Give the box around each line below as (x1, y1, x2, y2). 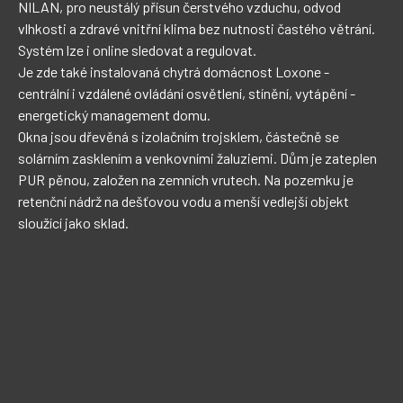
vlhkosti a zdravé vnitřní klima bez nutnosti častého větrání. (18, 20, 378, 37)
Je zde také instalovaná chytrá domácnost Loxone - (18, 63, 332, 80)
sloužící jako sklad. (18, 214, 129, 231)
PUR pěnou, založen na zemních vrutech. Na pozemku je (18, 171, 356, 188)
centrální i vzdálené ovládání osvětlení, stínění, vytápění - (18, 85, 358, 102)
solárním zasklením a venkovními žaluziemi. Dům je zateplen (18, 149, 380, 166)
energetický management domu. (18, 106, 210, 123)
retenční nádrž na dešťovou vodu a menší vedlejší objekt (18, 193, 352, 210)
